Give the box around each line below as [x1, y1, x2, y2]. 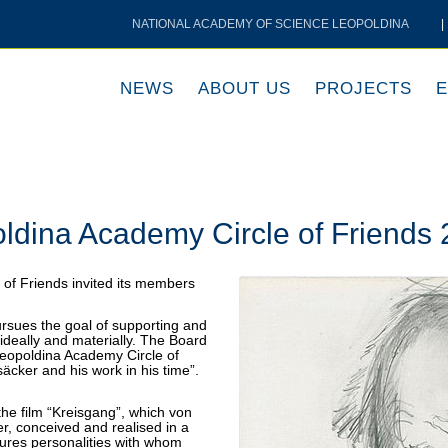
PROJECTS [315, 79, 412, 98]
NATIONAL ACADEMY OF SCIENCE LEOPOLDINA [132, 17, 409, 31]
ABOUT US [198, 79, 291, 98]
